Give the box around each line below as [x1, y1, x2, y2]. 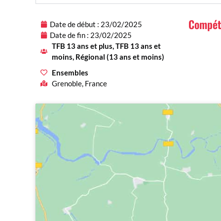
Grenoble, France [51, 79, 107, 88]
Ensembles [51, 68, 88, 77]
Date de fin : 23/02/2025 [50, 31, 132, 40]
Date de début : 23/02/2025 [50, 20, 142, 29]
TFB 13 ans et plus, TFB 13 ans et [51, 41, 161, 51]
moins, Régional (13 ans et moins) [51, 52, 164, 62]
